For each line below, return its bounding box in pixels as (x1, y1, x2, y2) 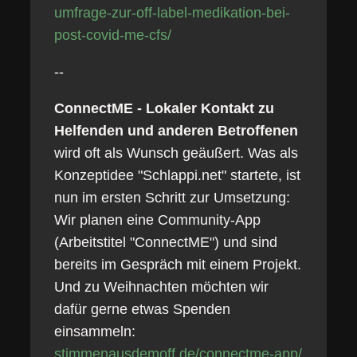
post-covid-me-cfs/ (53, 27, 171, 43)
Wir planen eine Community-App (53, 212, 261, 228)
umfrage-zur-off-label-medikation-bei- (53, 5, 290, 21)
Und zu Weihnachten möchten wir (53, 279, 269, 295)
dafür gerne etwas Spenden (53, 301, 230, 317)
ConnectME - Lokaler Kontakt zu (53, 100, 274, 116)
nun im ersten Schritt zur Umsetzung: (53, 190, 290, 206)
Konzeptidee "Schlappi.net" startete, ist (53, 167, 300, 183)
